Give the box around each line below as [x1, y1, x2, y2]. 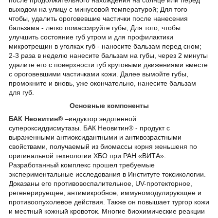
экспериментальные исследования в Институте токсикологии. [9, 170, 206, 179]
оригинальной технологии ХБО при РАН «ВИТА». [9, 152, 166, 160]
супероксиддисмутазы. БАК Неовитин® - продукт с [9, 124, 170, 132]
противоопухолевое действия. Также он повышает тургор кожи [9, 198, 209, 206]
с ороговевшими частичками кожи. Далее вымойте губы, [9, 70, 188, 78]
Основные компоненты [69, 102, 149, 110]
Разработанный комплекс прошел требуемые [9, 161, 155, 169]
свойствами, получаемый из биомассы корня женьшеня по [9, 143, 197, 151]
